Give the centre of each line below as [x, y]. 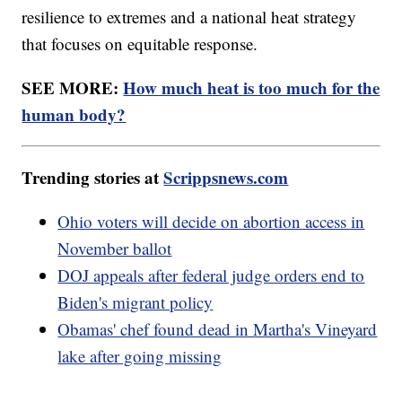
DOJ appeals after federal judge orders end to [211, 275]
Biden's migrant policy [135, 302]
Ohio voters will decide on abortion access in [211, 222]
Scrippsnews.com [226, 178]
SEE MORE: [73, 88]
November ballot [115, 249]
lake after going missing [140, 356]
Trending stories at [93, 178]
